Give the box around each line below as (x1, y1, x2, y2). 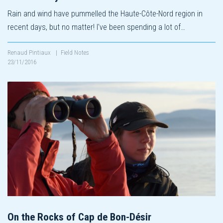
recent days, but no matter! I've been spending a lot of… (7, 22, 185, 32)
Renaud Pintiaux (7, 48, 52, 56)
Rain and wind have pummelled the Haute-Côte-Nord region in (7, 8, 203, 18)
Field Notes (61, 48, 89, 56)
